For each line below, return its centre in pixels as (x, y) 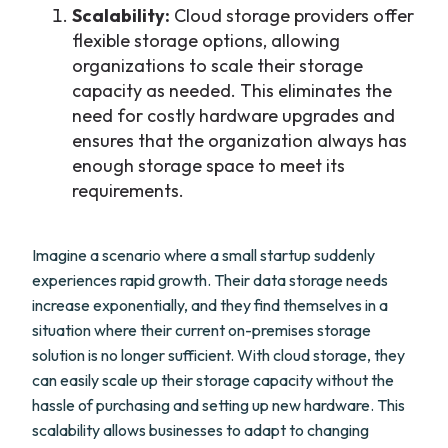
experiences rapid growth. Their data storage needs (210, 280)
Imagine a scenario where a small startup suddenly (203, 255)
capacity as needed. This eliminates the (232, 90)
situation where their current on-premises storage (201, 330)
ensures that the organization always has (239, 140)
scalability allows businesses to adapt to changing (200, 430)
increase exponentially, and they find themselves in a (210, 305)
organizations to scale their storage (217, 65)
